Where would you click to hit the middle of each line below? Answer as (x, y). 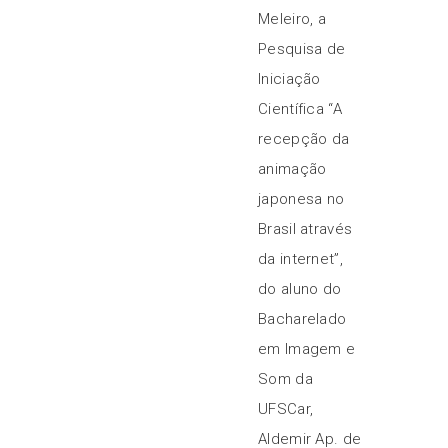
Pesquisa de (302, 49)
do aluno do (300, 289)
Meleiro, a (292, 19)
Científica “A (300, 109)
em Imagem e (307, 349)
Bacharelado (302, 319)
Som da (285, 379)
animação (292, 169)
